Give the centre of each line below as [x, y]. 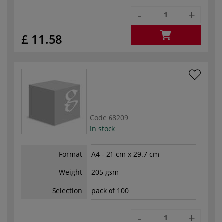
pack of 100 [110, 191]
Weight [71, 172]
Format [71, 154]
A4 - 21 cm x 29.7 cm [125, 154]
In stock [102, 128]
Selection [67, 190]
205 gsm [105, 172]
